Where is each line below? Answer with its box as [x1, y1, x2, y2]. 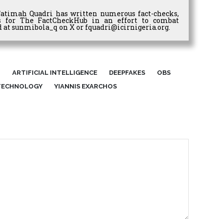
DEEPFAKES [109, 69, 145, 77]
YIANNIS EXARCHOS [54, 83, 117, 90]
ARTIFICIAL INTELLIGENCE [12, 69, 97, 77]
